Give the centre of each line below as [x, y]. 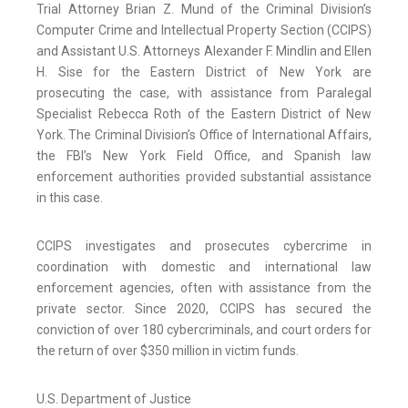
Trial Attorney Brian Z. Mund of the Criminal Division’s [204, 10]
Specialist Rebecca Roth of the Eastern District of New [204, 114]
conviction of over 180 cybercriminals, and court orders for [204, 330]
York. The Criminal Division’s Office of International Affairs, [204, 135]
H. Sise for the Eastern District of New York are [204, 72]
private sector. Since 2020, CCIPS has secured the [204, 309]
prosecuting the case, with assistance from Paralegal [204, 93]
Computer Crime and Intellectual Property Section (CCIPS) [204, 31]
